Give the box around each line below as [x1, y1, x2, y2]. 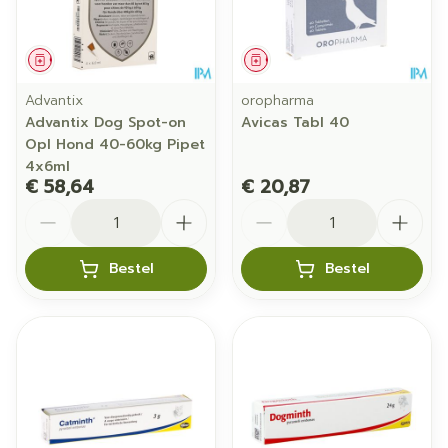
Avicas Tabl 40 [241, 112, 349, 133]
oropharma [241, 90, 314, 111]
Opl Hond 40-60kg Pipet [25, 134, 205, 155]
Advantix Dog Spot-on [25, 112, 186, 133]
